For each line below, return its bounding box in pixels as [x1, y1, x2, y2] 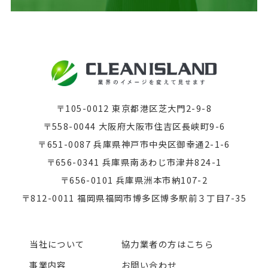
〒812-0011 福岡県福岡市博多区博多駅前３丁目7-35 [21, 191, 247, 204]
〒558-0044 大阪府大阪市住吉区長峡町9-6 [42, 119, 226, 132]
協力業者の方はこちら [121, 237, 214, 251]
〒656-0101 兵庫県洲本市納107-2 [60, 173, 208, 186]
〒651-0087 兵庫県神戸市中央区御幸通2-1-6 [38, 137, 230, 150]
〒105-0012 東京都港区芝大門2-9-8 [56, 101, 212, 114]
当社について [29, 237, 85, 251]
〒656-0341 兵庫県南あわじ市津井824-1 [46, 155, 222, 168]
